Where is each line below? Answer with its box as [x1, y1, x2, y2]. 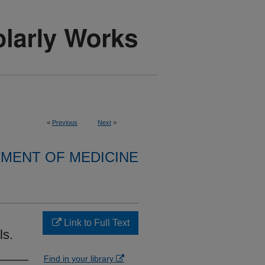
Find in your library [44, 254, 116, 263]
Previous [52, 119, 77, 126]
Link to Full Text [61, 218, 130, 228]
